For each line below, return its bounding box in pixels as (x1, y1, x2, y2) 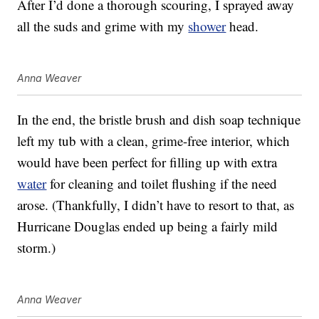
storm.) (17, 239, 56, 257)
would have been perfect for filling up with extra (17, 153, 278, 172)
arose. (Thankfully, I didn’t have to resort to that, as (17, 196, 295, 214)
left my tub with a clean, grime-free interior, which (17, 132, 291, 150)
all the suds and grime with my (17, 17, 189, 36)
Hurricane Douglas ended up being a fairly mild (17, 217, 278, 236)
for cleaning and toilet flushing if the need (46, 174, 278, 193)
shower (188, 17, 226, 36)
